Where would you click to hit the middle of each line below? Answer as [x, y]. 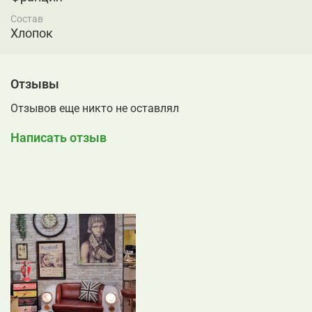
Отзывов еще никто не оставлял [95, 108]
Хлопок [32, 33]
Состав [27, 18]
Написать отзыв [58, 137]
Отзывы [35, 84]
